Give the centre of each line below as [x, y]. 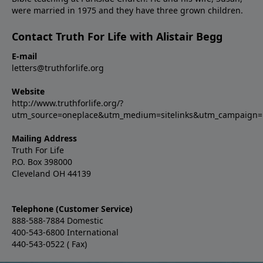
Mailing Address [44, 138]
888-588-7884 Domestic [58, 220]
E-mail [24, 56]
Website [28, 91]
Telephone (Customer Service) [72, 208]
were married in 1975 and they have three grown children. [127, 10]
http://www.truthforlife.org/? [68, 103]
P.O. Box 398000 [42, 161]
